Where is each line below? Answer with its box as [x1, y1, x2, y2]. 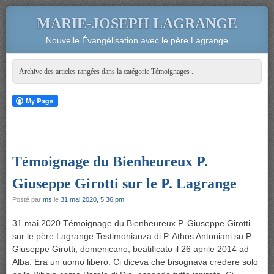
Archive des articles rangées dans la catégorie [19, 67, 151, 76]
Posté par [12, 196, 43, 203]
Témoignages [151, 67, 190, 76]
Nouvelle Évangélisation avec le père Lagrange [46, 35, 228, 45]
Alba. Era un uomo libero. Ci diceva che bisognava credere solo [12, 257, 258, 267]
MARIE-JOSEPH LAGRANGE [37, 15, 237, 31]
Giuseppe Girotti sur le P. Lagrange [12, 176, 237, 191]
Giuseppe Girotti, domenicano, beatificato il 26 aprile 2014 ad [12, 244, 249, 254]
